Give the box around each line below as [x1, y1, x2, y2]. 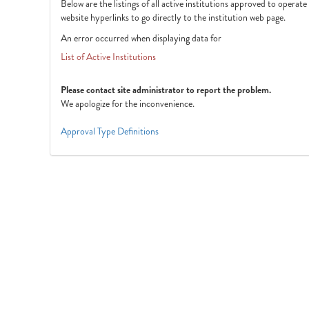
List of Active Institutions [61, 50, 156, 63]
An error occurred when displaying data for [61, 31, 221, 45]
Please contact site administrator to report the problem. [61, 83, 271, 97]
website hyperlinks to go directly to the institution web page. [61, 10, 286, 24]
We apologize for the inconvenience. [61, 97, 195, 110]
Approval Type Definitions [61, 124, 159, 138]
